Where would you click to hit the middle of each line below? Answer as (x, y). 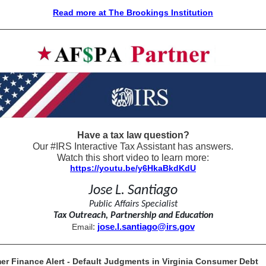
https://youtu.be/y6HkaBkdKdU (133, 168)
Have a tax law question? (133, 135)
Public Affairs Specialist (133, 204)
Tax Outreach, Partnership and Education (133, 216)
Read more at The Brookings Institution (133, 12)
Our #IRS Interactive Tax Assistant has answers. (133, 146)
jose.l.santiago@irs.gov (146, 227)
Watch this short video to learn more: (133, 158)
